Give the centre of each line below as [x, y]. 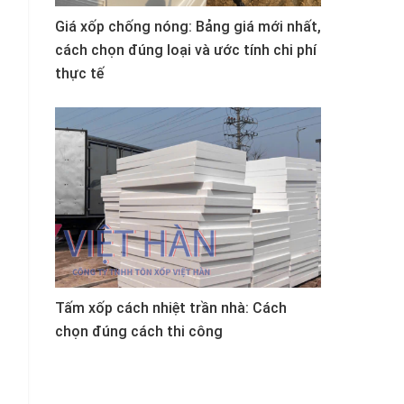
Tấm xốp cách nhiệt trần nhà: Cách [171, 308]
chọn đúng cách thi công [139, 331]
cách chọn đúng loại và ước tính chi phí [186, 50]
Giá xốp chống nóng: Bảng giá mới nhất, [188, 27]
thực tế [79, 73]
